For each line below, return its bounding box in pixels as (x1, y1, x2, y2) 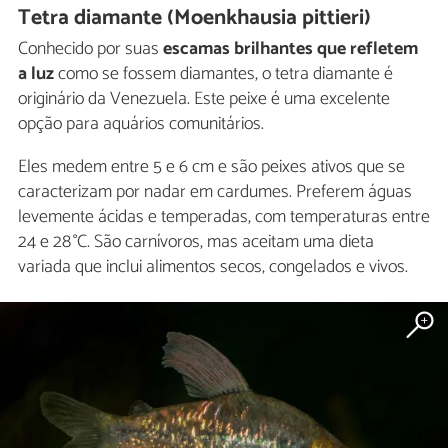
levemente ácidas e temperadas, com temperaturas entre (18, 201, 430, 232)
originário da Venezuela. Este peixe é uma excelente (18, 83, 390, 114)
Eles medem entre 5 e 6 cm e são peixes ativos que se (18, 151, 405, 182)
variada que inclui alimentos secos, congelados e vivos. (18, 251, 408, 282)
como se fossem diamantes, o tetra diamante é (54, 58, 393, 89)
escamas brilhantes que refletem (163, 33, 418, 64)
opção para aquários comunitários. (18, 108, 264, 139)
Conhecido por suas (18, 33, 163, 64)
